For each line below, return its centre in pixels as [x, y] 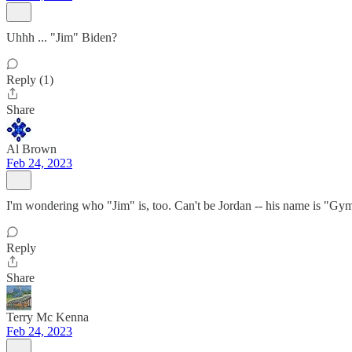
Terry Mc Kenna [48, 317]
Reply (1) [30, 80]
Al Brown [31, 149]
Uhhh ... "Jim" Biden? [62, 37]
